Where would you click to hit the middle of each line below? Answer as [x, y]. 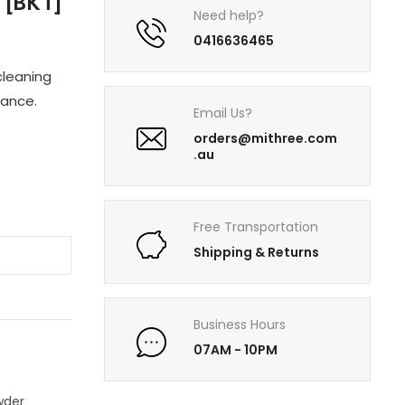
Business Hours [240, 325]
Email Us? [223, 113]
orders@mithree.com [266, 139]
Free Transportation [256, 227]
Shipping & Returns [257, 253]
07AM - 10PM [236, 350]
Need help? [229, 16]
